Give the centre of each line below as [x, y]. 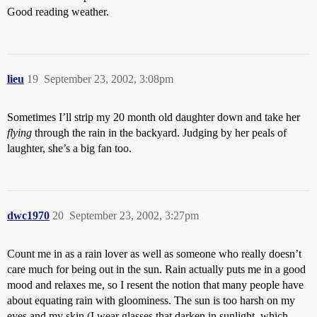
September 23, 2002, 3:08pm [109, 79]
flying [19, 133]
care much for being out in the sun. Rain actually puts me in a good [156, 269]
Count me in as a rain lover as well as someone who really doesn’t [154, 254]
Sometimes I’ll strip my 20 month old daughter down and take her [154, 117]
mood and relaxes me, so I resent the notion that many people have [155, 285]
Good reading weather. [58, 12]
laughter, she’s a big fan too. [69, 148]
